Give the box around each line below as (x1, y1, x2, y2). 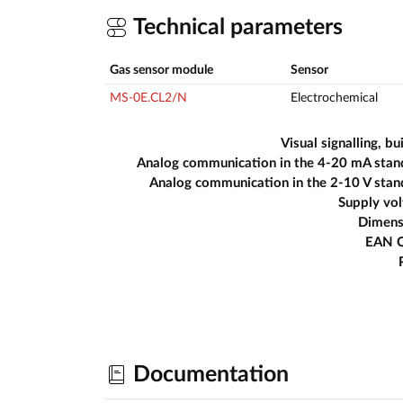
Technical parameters (128, 15, 343, 39)
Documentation (128, 363, 289, 386)
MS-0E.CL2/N (110, 92, 187, 105)
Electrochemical (291, 92, 378, 105)
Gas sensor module (110, 64, 213, 77)
